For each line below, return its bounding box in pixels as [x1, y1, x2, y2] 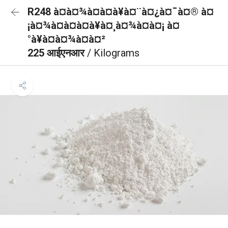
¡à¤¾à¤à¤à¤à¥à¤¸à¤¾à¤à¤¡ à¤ [27, 19, 180, 32]
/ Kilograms [87, 47, 139, 59]
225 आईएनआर [27, 47, 87, 59]
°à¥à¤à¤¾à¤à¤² [27, 33, 105, 45]
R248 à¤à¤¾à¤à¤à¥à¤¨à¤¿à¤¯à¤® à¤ [27, 6, 214, 18]
